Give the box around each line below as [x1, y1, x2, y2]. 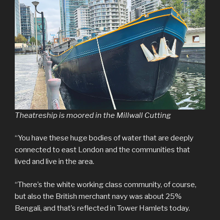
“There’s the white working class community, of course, [15, 180, 196, 189]
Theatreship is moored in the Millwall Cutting [15, 110, 171, 120]
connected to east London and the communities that [15, 145, 190, 155]
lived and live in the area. [15, 157, 94, 166]
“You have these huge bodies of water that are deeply [15, 134, 193, 143]
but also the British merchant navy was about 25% [15, 192, 182, 201]
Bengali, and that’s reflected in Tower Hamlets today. [15, 203, 190, 213]
